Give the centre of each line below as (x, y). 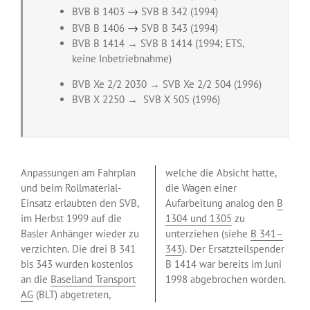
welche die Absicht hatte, (221, 172)
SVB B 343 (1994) (178, 28)
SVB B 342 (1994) (178, 11)
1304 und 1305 (199, 218)
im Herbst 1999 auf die (71, 218)
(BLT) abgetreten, (72, 294)
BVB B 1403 (100, 11)
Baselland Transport (93, 279)
